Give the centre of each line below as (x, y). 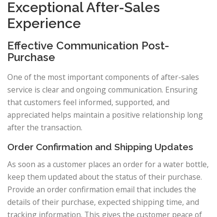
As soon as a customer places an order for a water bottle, (108, 164)
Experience (44, 23)
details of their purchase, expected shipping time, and (103, 202)
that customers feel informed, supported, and (88, 102)
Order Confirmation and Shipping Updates (100, 147)
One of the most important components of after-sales (103, 77)
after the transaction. (45, 128)
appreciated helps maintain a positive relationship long (105, 115)
